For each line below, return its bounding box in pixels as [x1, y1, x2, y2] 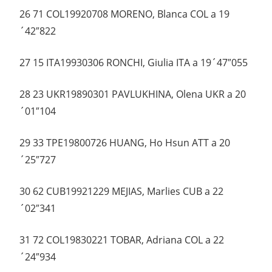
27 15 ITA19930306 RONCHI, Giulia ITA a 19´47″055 [19, 56, 248, 70]
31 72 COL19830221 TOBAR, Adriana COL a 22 [19, 233, 224, 247]
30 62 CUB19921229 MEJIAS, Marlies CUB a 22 [19, 185, 223, 199]
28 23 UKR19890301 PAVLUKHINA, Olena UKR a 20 [19, 87, 246, 101]
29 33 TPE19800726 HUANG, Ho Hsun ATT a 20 [19, 136, 230, 150]
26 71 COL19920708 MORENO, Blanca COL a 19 [19, 7, 229, 21]
